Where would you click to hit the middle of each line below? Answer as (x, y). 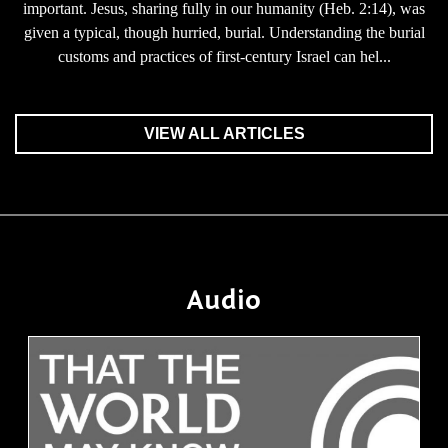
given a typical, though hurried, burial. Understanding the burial (224, 32)
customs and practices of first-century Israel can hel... (224, 56)
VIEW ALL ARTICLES (224, 133)
